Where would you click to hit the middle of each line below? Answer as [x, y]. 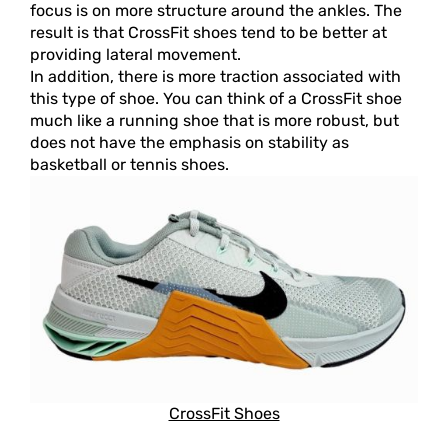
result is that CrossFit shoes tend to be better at [208, 33]
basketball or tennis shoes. [129, 165]
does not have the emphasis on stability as [189, 143]
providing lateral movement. [135, 55]
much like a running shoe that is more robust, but [214, 121]
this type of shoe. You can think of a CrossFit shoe [216, 99]
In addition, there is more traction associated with [215, 77]
